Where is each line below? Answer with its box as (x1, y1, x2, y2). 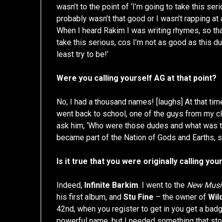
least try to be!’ (56, 50, 109, 59)
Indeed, (56, 180, 85, 190)
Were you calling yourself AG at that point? (56, 73, 217, 83)
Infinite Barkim (84, 180, 139, 190)
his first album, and (56, 192, 124, 202)
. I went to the (138, 180, 187, 190)
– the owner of (154, 192, 209, 202)
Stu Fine (123, 192, 154, 202)
